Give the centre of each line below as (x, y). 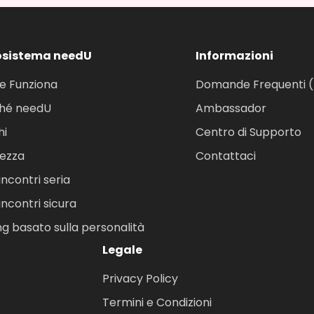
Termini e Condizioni (157, 303)
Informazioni (234, 56)
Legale (122, 250)
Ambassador (231, 109)
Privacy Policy (140, 279)
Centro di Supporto (248, 132)
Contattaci (225, 156)
